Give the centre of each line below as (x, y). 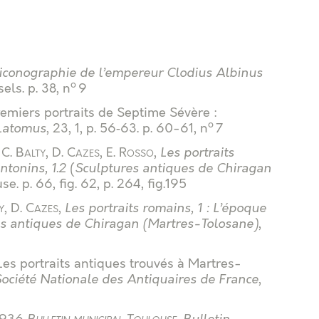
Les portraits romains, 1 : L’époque (166, 208)
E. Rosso (130, 153)
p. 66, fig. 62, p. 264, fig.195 (104, 184)
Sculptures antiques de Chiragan (173, 168)
